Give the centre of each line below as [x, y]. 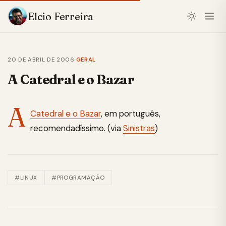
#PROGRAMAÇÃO [78, 177]
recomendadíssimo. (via [77, 128]
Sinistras [139, 128]
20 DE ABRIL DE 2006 [41, 60]
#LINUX [26, 177]
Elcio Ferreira [61, 16]
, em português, [131, 113]
